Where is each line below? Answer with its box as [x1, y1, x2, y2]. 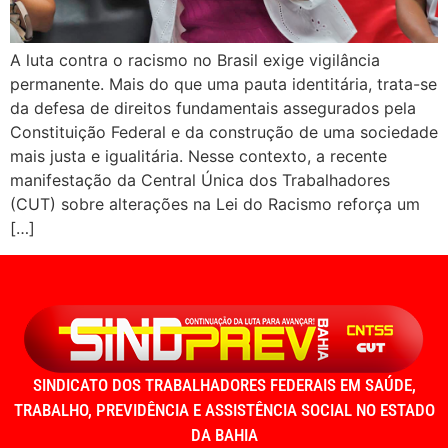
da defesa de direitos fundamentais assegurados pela [10, 98, 416, 119]
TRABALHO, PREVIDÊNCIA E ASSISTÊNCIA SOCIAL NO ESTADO [13, 399, 435, 420]
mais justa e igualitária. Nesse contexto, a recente [10, 146, 387, 167]
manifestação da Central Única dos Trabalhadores [10, 170, 390, 191]
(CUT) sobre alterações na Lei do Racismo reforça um [10, 194, 420, 215]
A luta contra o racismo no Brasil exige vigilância [10, 50, 380, 71]
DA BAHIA [190, 424, 258, 445]
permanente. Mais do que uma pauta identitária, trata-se [10, 74, 437, 95]
